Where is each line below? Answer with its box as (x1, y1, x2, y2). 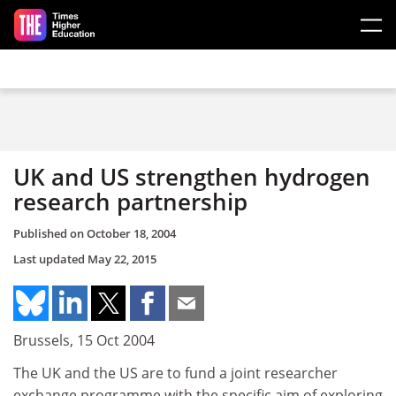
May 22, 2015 (88, 250, 156, 267)
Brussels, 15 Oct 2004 (13, 330, 155, 350)
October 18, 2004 (87, 225, 176, 241)
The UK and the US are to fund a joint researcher (13, 363, 338, 383)
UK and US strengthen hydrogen (13, 161, 370, 193)
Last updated (13, 250, 88, 267)
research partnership (13, 186, 247, 217)
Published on (13, 225, 87, 241)
